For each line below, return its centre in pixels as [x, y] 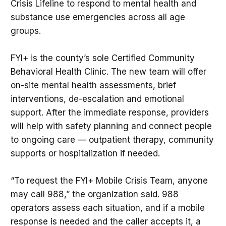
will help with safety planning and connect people [111, 126]
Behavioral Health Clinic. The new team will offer [108, 72]
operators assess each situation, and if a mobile [107, 208]
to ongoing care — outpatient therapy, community [112, 140]
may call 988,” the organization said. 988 [94, 194]
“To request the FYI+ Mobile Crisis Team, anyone [109, 181]
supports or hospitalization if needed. [85, 154]
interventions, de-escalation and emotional [97, 99]
